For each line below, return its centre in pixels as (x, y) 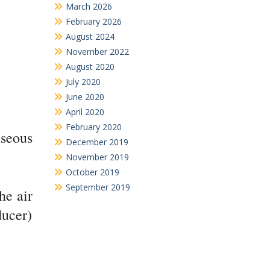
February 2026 (93, 21)
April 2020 (85, 112)
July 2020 (83, 82)
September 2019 (98, 187)
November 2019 (97, 157)
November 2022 (97, 52)
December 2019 (97, 142)
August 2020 (90, 67)
